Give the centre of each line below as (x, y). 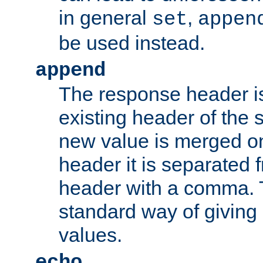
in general (105, 18)
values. (90, 235)
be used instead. (132, 43)
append (70, 71)
